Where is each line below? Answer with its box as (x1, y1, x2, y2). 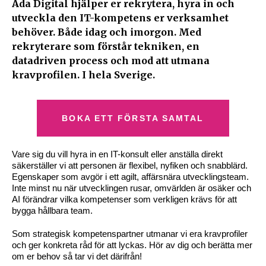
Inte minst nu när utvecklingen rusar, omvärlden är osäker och (12, 183, 251, 194)
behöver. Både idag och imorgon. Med (12, 26, 201, 39)
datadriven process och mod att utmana (12, 55, 210, 67)
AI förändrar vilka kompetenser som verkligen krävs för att (12, 194, 237, 205)
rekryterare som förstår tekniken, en (12, 40, 199, 53)
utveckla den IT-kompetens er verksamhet (12, 12, 229, 24)
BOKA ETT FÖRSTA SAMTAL (62, 113, 204, 123)
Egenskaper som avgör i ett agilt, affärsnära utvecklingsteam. (12, 172, 249, 182)
